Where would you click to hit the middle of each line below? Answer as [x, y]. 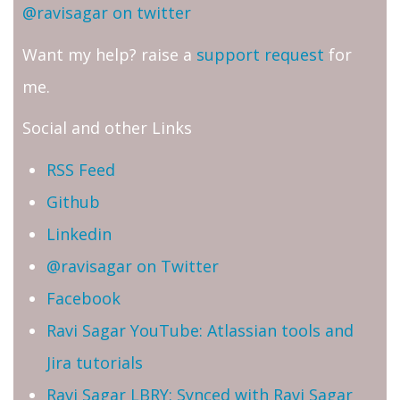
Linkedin [79, 233]
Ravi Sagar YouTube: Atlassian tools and [200, 330]
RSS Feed [81, 169]
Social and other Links [107, 128]
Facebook [83, 298]
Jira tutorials [95, 362]
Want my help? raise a [109, 54]
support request [260, 54]
